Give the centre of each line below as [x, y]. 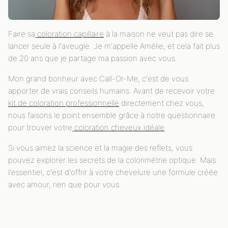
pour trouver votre [40, 127]
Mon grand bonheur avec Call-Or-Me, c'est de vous [98, 78]
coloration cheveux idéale [119, 127]
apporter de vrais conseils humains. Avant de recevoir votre [111, 91]
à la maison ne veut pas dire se [159, 34]
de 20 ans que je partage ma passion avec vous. [93, 58]
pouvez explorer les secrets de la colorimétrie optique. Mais [112, 160]
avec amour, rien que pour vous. [65, 184]
